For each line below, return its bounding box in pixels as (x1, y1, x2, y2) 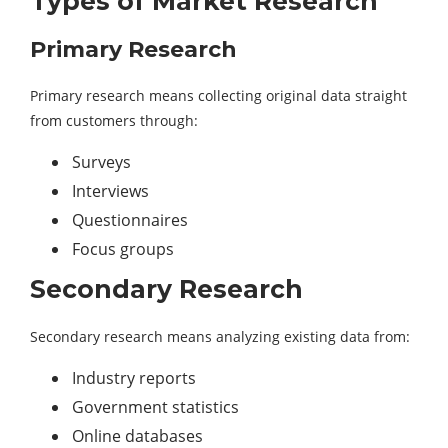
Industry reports (72, 367, 196, 390)
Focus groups (72, 238, 174, 261)
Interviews (72, 180, 149, 203)
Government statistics (72, 396, 239, 419)
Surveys (72, 151, 131, 174)
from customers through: (30, 111, 198, 131)
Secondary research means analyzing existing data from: (30, 327, 410, 347)
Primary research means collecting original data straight (30, 86, 407, 106)
